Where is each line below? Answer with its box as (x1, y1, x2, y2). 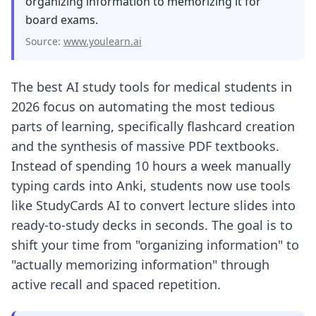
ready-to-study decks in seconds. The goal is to (11, 217, 293, 233)
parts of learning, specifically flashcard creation (11, 118, 295, 135)
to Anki (100, 177, 143, 194)
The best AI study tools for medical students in (11, 78, 292, 95)
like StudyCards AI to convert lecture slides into (11, 197, 296, 214)
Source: (25, 35, 63, 48)
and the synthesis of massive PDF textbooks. (11, 138, 279, 154)
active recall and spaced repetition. (11, 276, 221, 293)
